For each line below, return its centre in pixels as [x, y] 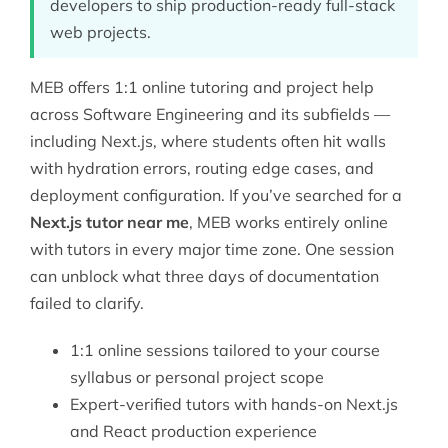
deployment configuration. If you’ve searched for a [215, 195]
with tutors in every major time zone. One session [211, 249]
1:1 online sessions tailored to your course [224, 350]
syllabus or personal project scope [196, 377]
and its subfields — [316, 114]
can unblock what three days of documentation [204, 276]
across [56, 114]
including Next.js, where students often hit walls [207, 141]
